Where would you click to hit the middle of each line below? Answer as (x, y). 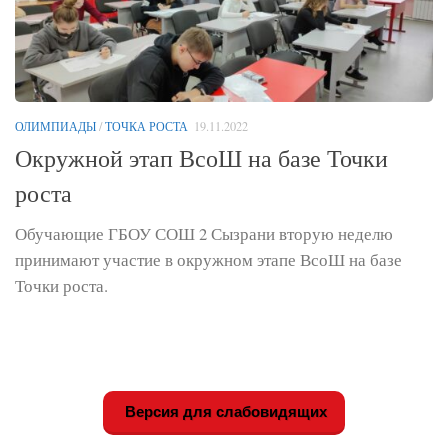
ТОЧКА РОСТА (146, 125)
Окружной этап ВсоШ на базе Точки (201, 157)
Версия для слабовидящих (224, 411)
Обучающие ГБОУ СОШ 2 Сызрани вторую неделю (204, 233)
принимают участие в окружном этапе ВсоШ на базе (208, 259)
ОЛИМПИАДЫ (55, 125)
